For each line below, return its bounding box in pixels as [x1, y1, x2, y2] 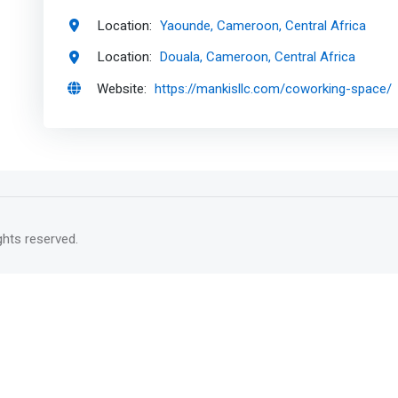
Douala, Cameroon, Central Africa [160, 49, 356, 66]
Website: [97, 79, 147, 99]
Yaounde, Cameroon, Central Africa [160, 17, 367, 34]
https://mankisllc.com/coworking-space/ [155, 81, 393, 98]
